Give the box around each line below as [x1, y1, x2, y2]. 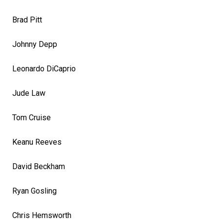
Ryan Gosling [12, 186, 57, 196]
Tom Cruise [12, 112, 51, 122]
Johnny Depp [12, 39, 57, 49]
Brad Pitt [12, 15, 42, 24]
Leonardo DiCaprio [12, 64, 76, 73]
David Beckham [12, 161, 65, 171]
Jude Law [12, 88, 45, 98]
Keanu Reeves [12, 137, 62, 147]
